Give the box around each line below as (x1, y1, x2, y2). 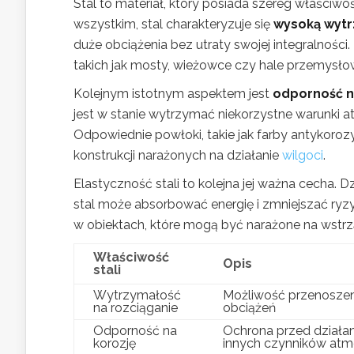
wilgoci (282, 147, 323, 163)
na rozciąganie (93, 299, 178, 315)
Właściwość (93, 249, 169, 265)
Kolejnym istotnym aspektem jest (73, 85, 273, 101)
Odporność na (93, 322, 177, 338)
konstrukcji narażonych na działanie (73, 147, 282, 163)
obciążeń (223, 299, 276, 315)
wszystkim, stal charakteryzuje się (73, 16, 273, 32)
